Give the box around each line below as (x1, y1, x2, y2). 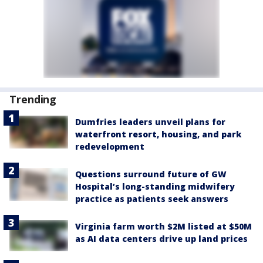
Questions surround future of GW (75, 168, 227, 180)
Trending (9, 92, 57, 106)
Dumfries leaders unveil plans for (75, 116, 225, 127)
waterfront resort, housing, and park (75, 129, 241, 140)
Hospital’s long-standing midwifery (75, 181, 235, 192)
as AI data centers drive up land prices (75, 233, 248, 244)
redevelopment (75, 141, 144, 152)
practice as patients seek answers (75, 193, 228, 204)
